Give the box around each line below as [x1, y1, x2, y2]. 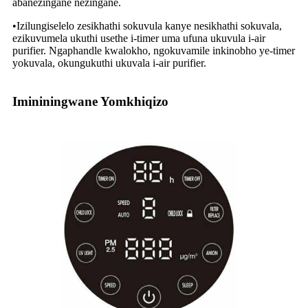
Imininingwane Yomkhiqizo [12, 93, 168, 109]
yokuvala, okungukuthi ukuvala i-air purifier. [12, 56, 206, 69]
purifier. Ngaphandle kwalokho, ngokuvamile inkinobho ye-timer [12, 44, 295, 56]
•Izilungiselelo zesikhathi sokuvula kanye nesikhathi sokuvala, [12, 19, 282, 32]
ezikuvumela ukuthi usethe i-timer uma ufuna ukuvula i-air [12, 32, 265, 44]
